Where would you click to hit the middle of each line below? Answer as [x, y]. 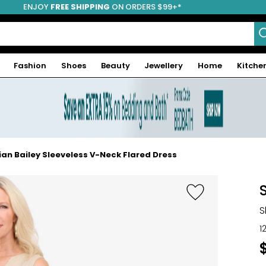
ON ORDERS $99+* [145, 7]
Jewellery [164, 65]
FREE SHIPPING [80, 7]
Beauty [115, 65]
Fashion [30, 65]
